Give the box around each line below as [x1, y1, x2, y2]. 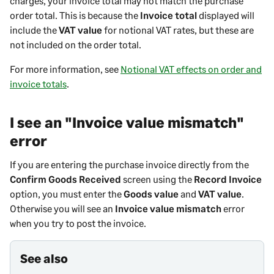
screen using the [121, 173, 194, 185]
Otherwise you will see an [10, 202, 115, 215]
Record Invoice [194, 173, 262, 185]
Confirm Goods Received [10, 173, 121, 185]
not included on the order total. [10, 39, 141, 51]
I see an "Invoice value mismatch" [10, 113, 244, 131]
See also [20, 251, 68, 266]
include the [10, 24, 59, 36]
